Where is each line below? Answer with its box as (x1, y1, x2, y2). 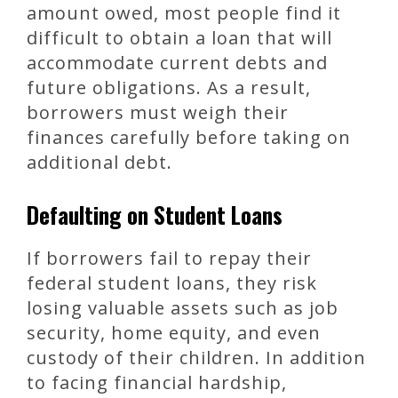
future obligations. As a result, (27, 76, 311, 100)
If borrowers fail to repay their (27, 246, 312, 271)
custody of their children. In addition (27, 346, 366, 370)
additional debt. (27, 150, 172, 175)
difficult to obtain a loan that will (27, 26, 332, 51)
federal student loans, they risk (27, 271, 317, 296)
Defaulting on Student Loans (27, 198, 283, 232)
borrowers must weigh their (27, 100, 289, 125)
